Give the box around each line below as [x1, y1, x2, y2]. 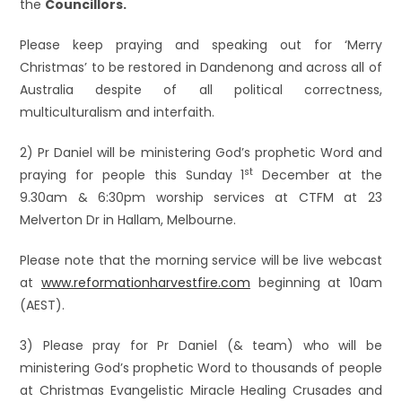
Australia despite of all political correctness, [20, 81, 382, 99]
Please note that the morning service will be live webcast [20, 251, 382, 269]
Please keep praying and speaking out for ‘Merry [20, 36, 382, 54]
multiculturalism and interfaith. [20, 103, 215, 121]
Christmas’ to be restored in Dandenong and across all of [20, 58, 382, 76]
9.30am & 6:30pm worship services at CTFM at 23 [20, 188, 382, 206]
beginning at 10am [249, 274, 382, 292]
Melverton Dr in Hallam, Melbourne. [20, 211, 237, 229]
